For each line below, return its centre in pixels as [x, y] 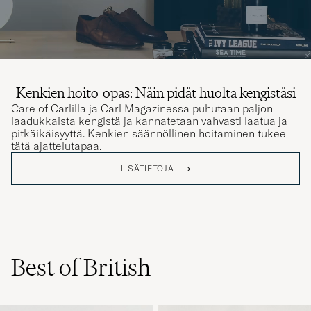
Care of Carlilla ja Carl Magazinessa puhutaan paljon [142, 108]
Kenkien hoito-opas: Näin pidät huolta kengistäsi [155, 92]
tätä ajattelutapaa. [56, 145]
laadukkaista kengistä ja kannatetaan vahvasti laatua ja [149, 120]
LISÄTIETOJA [147, 168]
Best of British [81, 267]
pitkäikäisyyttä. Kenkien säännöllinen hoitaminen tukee [149, 133]
